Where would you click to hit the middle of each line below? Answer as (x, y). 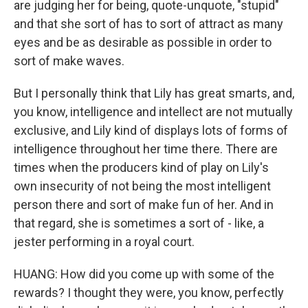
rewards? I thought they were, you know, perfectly (149, 293)
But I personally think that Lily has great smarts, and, (154, 93)
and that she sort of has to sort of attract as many (148, 24)
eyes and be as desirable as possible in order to (143, 42)
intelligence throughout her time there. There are (146, 149)
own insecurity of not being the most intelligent (142, 186)
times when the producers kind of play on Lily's (141, 167)
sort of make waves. (69, 61)
